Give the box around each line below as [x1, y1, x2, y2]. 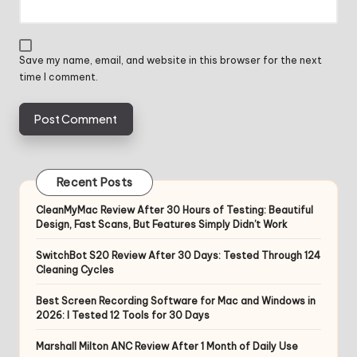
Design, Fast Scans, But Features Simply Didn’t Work [36, 218, 288, 230]
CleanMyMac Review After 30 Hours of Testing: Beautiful [36, 203, 313, 216]
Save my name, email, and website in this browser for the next [19, 54, 322, 67]
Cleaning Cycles [36, 263, 114, 276]
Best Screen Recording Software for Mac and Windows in [36, 294, 316, 307]
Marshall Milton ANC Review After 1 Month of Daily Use [36, 339, 298, 352]
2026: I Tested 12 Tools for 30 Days [36, 308, 210, 321]
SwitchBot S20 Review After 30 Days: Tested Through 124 [36, 249, 320, 261]
